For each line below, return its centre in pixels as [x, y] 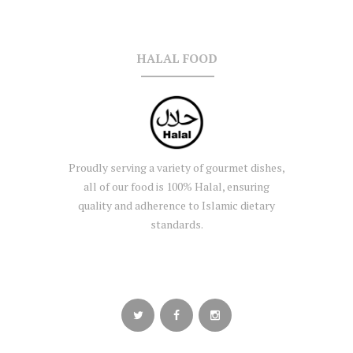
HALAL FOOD [176, 58]
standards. [176, 224]
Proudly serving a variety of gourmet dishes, [176, 167]
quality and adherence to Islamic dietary [176, 205]
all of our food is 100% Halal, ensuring [176, 186]
